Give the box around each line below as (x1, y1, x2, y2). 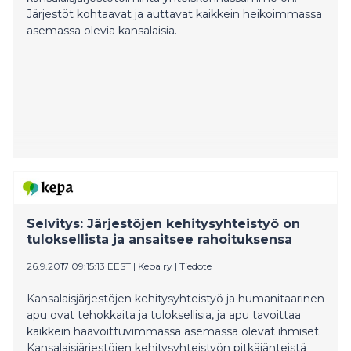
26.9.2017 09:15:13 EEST (27, 259, 131, 272)
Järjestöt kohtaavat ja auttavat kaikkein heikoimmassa (27, 6, 322, 21)
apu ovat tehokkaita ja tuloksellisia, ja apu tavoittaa (27, 307, 301, 322)
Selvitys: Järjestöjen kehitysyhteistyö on (27, 215, 300, 231)
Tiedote (179, 259, 212, 272)
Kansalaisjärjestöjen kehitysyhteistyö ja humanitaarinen (27, 291, 324, 306)
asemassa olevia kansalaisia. (27, 23, 177, 38)
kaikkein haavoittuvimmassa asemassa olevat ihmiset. (27, 324, 321, 338)
